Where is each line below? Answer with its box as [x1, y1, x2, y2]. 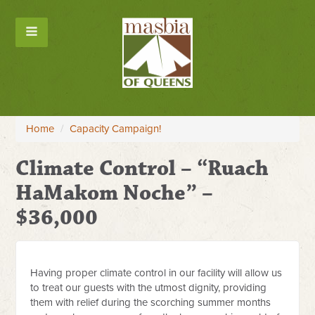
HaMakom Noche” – [15, 179, 214, 207]
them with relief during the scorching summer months [30, 296, 271, 309]
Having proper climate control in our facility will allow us [30, 266, 283, 279]
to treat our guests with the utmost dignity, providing [30, 281, 267, 294]
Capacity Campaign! [70, 122, 162, 135]
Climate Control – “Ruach [15, 155, 269, 182]
